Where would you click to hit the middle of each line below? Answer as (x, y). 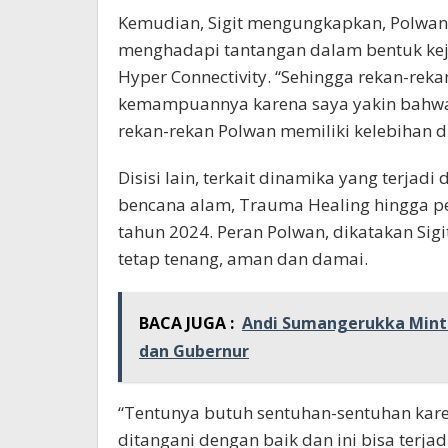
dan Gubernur (194, 350)
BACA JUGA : (186, 322)
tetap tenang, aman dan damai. (243, 258)
